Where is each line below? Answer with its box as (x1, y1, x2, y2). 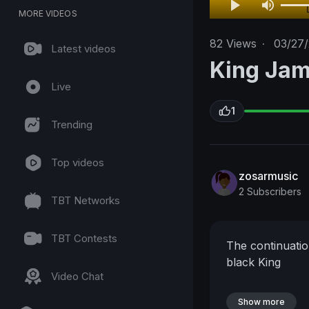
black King (226, 255, 281, 270)
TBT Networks (51, 194, 120, 207)
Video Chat (51, 270, 103, 283)
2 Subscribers (239, 185, 301, 197)
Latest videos (51, 42, 116, 55)
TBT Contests (51, 232, 117, 245)
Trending (51, 118, 92, 131)
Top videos (51, 156, 104, 169)
